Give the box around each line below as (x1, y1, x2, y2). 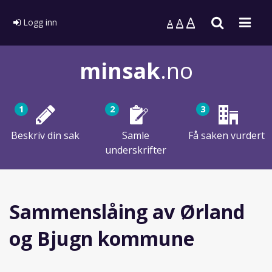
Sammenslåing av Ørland (9, 198, 245, 225)
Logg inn (21, 16, 57, 28)
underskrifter (105, 143, 167, 157)
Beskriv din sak (11, 128, 80, 142)
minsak (79, 55, 160, 86)
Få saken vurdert (188, 128, 265, 142)
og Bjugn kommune (9, 225, 194, 251)
